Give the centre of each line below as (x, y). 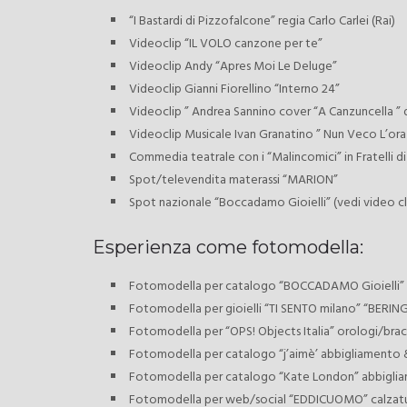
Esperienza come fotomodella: (228, 248)
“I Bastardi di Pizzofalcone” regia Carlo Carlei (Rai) (262, 22)
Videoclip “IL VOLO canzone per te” (226, 45)
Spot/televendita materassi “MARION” (233, 181)
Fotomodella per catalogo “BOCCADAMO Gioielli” (267, 287)
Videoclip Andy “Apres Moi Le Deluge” (233, 67)
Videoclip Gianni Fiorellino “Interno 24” (234, 90)
